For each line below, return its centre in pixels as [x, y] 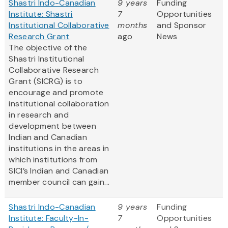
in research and [39, 115]
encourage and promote [56, 93]
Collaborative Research [54, 70]
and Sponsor [182, 25]
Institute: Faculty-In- [49, 218]
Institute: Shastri [41, 14]
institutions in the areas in [59, 149]
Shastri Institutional [47, 59]
